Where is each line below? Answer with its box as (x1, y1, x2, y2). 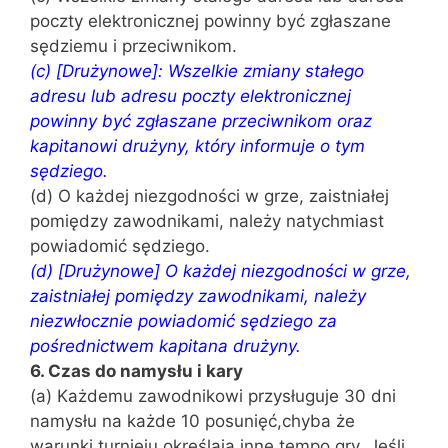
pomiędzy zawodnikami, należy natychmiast (30, 211, 384, 231)
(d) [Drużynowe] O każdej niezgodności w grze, (30, 261, 411, 281)
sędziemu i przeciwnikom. (30, 36, 237, 56)
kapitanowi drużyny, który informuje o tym (30, 136, 365, 156)
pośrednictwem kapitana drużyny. (30, 336, 301, 356)
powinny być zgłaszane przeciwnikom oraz (30, 111, 372, 131)
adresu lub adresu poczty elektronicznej (30, 86, 351, 106)
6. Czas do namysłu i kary (30, 361, 243, 381)
